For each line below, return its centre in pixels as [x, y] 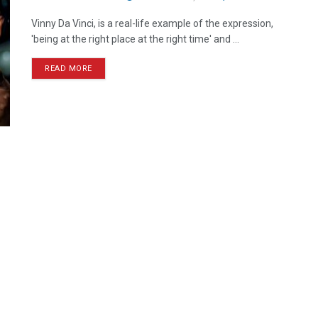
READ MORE [68, 68]
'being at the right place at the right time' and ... [135, 39]
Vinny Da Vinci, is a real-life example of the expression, [152, 23]
